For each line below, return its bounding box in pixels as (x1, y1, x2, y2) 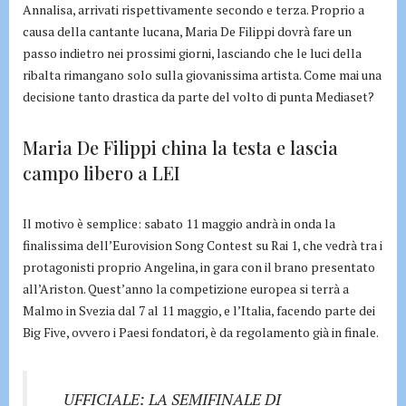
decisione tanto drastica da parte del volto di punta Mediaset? (23, 88, 374, 106)
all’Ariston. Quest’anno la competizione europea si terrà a (23, 280, 349, 298)
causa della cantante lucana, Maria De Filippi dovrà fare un (23, 23, 352, 41)
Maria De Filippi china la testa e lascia (23, 135, 338, 160)
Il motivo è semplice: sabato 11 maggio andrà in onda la (23, 215, 335, 233)
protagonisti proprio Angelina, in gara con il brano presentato (23, 258, 375, 276)
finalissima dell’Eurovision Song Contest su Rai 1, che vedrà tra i (23, 237, 382, 255)
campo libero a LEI (23, 160, 180, 186)
